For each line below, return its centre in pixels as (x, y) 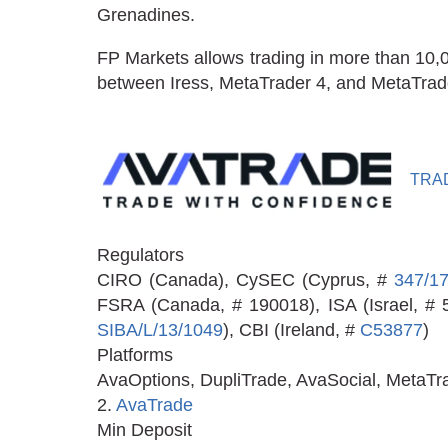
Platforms (135, 354)
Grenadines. (146, 15)
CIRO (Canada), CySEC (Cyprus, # (245, 279)
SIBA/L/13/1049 (160, 329)
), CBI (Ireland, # (291, 329)
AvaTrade (154, 404)
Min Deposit (144, 429)
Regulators (140, 254)
